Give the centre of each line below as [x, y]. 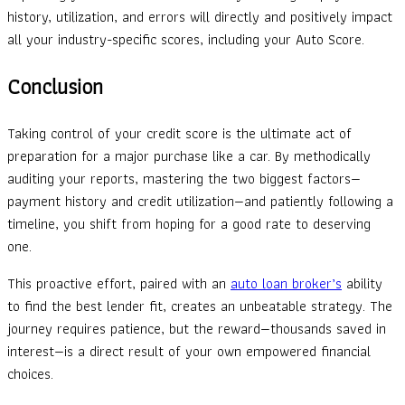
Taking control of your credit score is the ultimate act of [179, 133]
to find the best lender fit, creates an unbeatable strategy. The [200, 306]
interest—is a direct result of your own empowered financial [189, 351]
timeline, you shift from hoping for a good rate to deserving [189, 223]
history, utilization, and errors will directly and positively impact [200, 17]
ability [362, 283]
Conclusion [55, 86]
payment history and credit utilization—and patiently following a [200, 201]
